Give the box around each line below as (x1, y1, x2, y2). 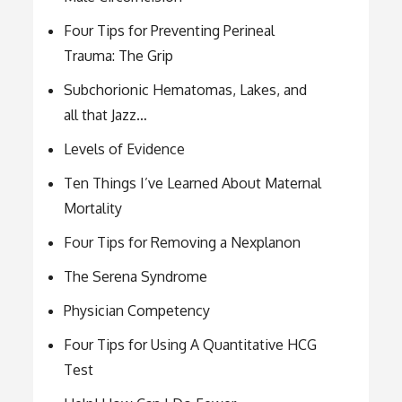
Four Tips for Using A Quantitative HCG (64, 336, 318, 354)
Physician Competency (64, 301, 211, 320)
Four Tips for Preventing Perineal (64, 22, 275, 40)
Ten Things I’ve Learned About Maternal (64, 174, 322, 193)
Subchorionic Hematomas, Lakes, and (64, 81, 308, 100)
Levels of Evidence (64, 140, 186, 159)
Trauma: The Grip (64, 47, 174, 66)
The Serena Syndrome (64, 267, 208, 286)
